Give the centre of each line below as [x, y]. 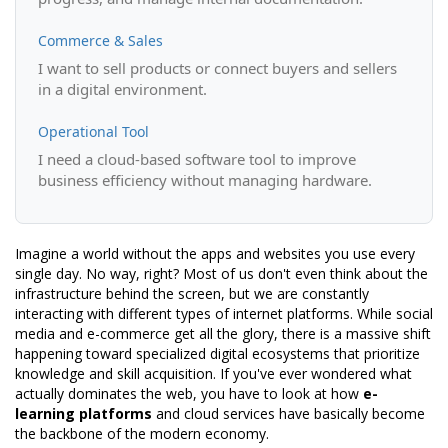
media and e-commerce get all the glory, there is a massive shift [223, 334]
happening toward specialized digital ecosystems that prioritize [217, 354]
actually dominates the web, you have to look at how [189, 394]
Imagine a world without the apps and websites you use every [215, 254]
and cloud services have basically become [288, 414]
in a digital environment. [122, 89]
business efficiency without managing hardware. [205, 180]
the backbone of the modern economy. [142, 434]
